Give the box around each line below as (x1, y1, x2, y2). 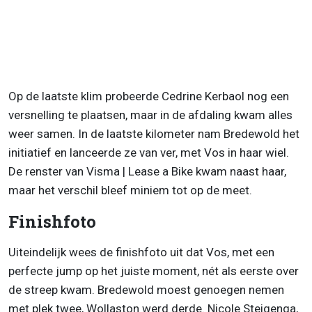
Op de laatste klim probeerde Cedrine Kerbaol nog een (8, 89, 289, 104)
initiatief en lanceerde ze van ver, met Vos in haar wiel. (8, 146, 289, 160)
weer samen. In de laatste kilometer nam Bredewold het (8, 127, 299, 141)
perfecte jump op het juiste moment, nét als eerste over (8, 264, 299, 279)
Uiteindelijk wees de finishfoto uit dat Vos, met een (8, 245, 274, 260)
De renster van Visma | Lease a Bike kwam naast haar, (8, 164, 286, 179)
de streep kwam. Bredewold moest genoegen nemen (8, 283, 284, 297)
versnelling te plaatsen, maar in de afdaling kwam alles (8, 108, 292, 123)
